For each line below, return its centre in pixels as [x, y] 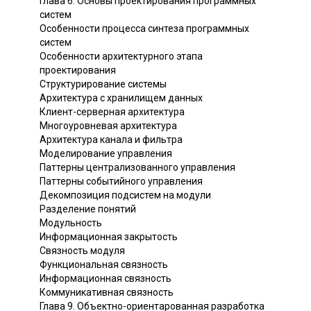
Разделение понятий [88, 209]
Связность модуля [82, 250]
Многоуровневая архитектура [108, 125]
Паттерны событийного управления [121, 181]
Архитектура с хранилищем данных [121, 98]
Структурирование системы [103, 84]
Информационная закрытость [109, 236]
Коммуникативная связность [107, 292]
